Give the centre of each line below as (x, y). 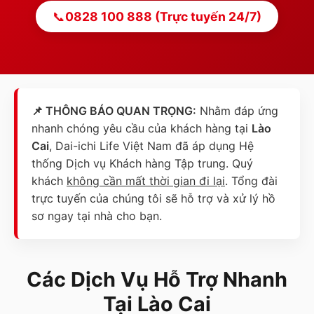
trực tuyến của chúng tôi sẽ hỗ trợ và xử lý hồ (153, 199)
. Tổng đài (251, 181)
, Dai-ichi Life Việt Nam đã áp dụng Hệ (151, 146)
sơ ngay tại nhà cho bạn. (97, 216)
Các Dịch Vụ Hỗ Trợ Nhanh (157, 280)
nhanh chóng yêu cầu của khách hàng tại (142, 129)
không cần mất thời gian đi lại (146, 181)
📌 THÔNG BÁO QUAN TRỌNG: (114, 111)
